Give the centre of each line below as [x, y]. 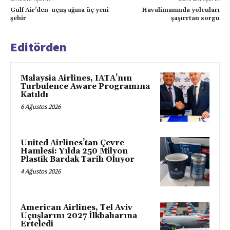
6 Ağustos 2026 [41, 107]
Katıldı [34, 95]
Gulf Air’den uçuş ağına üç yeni [60, 10]
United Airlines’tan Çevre [72, 143]
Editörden [39, 47]
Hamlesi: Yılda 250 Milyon [74, 151]
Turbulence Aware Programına [85, 87]
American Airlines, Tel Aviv [76, 207]
